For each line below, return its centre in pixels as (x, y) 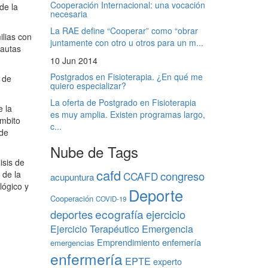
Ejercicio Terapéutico (95, 228)
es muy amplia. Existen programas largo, (127, 114)
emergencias (72, 242)
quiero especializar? (88, 85)
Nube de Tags (94, 151)
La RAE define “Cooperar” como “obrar (124, 30)
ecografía (119, 214)
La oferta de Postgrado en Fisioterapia (123, 102)
